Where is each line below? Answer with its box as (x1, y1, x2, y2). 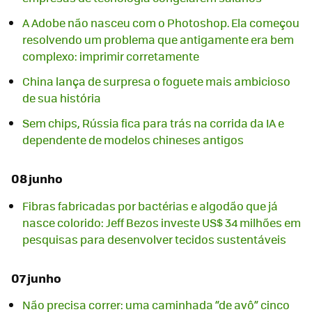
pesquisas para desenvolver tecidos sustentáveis (22, 231, 286, 247)
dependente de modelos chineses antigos (22, 132, 244, 148)
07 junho (11, 268, 61, 287)
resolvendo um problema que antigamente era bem (22, 31, 294, 48)
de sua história (22, 90, 101, 107)
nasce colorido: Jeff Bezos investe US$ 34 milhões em (22, 214, 301, 231)
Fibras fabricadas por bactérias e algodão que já (22, 197, 278, 214)
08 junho (11, 169, 63, 188)
